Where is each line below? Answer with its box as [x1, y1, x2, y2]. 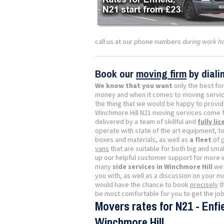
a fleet [189, 135, 211, 144]
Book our [95, 66, 136, 81]
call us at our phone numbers [95, 37, 182, 46]
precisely [190, 180, 218, 189]
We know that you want [95, 81, 172, 90]
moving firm [136, 66, 186, 81]
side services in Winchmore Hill [112, 162, 212, 171]
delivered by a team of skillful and [95, 117, 197, 126]
